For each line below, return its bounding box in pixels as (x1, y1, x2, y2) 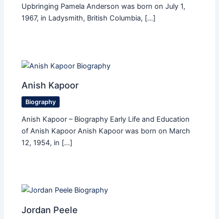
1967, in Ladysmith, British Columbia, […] (22, 14, 156, 23)
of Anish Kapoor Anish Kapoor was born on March (22, 127, 191, 136)
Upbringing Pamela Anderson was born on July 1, (22, 2, 186, 11)
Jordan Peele (22, 204, 78, 215)
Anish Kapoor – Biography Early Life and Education (22, 115, 190, 124)
